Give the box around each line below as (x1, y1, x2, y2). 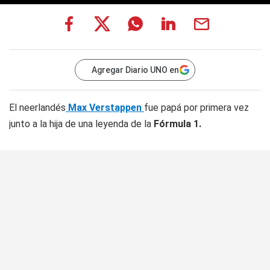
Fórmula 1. (151, 118, 201, 130)
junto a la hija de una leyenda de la (9, 118, 151, 130)
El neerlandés (9, 102, 66, 113)
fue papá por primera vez (144, 102, 249, 113)
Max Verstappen (66, 102, 144, 113)
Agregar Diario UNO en (92, 65, 179, 75)
